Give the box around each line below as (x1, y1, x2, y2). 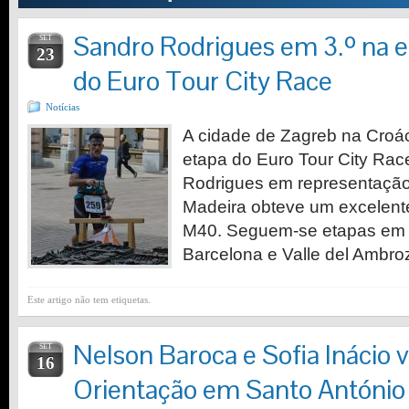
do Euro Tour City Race (73, 64, 332, 99)
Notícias (46, 101, 79, 112)
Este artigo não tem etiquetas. (27, 294, 151, 305)
